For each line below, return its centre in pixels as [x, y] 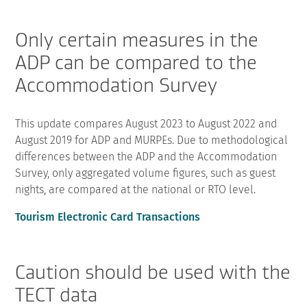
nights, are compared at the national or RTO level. [136, 189]
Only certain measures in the [137, 39]
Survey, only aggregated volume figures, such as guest [146, 173]
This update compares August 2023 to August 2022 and [146, 123]
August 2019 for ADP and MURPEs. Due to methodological [152, 140]
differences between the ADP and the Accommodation [146, 156]
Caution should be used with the [153, 272]
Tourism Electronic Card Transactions [108, 217]
